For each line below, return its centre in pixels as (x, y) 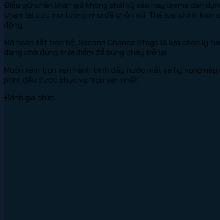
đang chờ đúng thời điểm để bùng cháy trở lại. (86, 52)
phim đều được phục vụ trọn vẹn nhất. (71, 79)
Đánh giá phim (29, 97)
